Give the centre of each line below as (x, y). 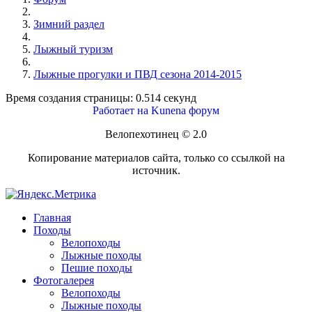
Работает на (120, 111)
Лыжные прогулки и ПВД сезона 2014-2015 (138, 75)
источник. (156, 171)
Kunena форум (185, 111)
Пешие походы (97, 268)
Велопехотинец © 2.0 (156, 134)
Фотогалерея (64, 281)
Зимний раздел (69, 24)
